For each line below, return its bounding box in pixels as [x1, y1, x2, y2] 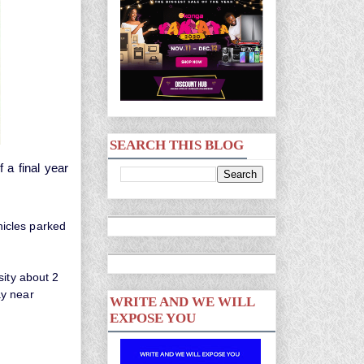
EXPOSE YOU [110, 310, 196, 326]
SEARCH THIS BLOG [110, 137, 244, 153]
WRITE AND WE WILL [110, 294, 255, 310]
